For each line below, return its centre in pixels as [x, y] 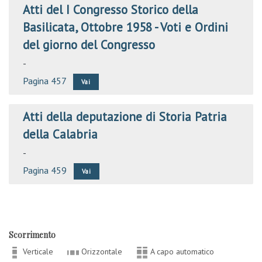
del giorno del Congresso [89, 45]
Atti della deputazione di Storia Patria [125, 117]
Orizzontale [102, 251]
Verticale [38, 251]
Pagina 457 [44, 81]
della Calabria [60, 134]
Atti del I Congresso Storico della [111, 10]
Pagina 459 [45, 170]
